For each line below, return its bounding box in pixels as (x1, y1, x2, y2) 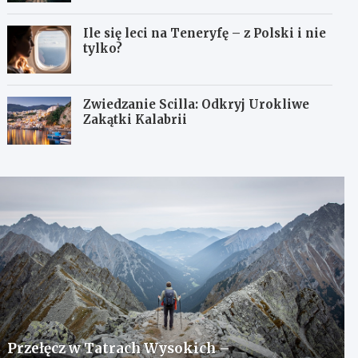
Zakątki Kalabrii (83, 111, 188, 127)
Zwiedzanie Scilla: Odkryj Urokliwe (83, 96, 310, 112)
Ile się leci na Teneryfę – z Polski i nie (83, 25, 327, 41)
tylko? (83, 40, 123, 56)
